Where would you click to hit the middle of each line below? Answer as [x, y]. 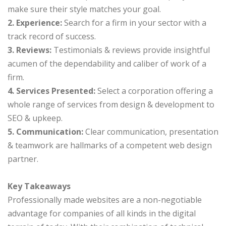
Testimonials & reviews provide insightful [131, 50]
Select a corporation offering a [155, 91]
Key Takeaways [39, 186]
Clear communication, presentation [151, 132]
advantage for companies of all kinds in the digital [102, 214]
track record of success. [52, 37]
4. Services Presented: [52, 91]
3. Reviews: [30, 50]
